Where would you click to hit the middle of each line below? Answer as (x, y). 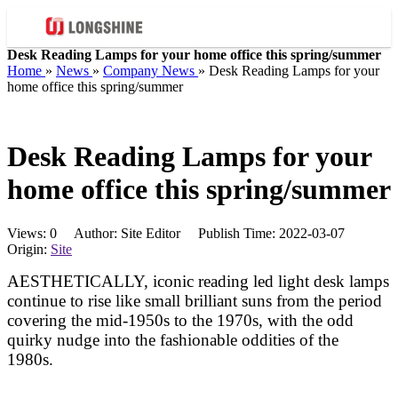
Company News (149, 71)
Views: (28, 233)
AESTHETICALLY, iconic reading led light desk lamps (198, 281)
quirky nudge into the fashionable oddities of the (173, 339)
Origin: (29, 249)
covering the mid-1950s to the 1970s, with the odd (180, 320)
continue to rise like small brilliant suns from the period (195, 300)
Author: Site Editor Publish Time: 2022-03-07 (210, 233)
